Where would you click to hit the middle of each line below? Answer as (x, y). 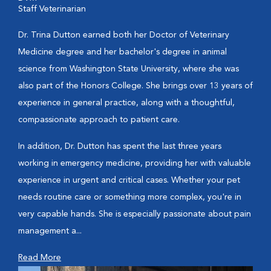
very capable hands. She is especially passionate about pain (135, 214)
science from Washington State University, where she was (129, 69)
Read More (40, 258)
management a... (50, 231)
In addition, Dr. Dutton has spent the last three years (120, 146)
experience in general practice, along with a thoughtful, (126, 103)
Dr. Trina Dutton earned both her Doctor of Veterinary (124, 35)
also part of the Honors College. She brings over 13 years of (135, 86)
